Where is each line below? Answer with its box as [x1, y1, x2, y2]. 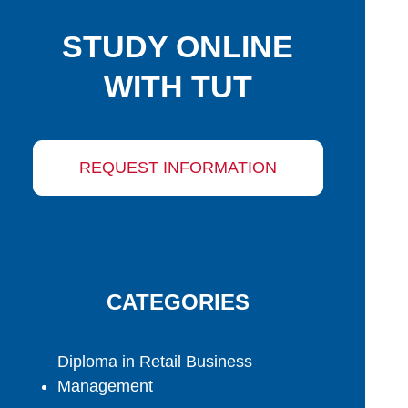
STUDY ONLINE [62, 28, 293, 64]
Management [57, 376, 153, 395]
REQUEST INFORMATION [78, 158, 277, 177]
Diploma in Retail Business [57, 352, 252, 371]
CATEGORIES [106, 289, 250, 314]
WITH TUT [103, 68, 252, 104]
